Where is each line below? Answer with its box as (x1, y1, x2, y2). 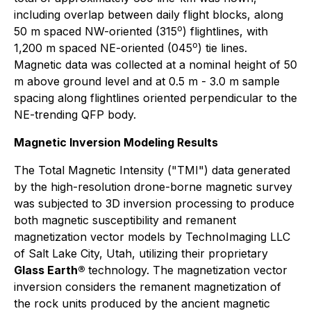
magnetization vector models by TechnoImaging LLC (14, 229, 290, 244)
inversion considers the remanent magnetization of (14, 279, 281, 294)
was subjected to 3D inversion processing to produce (14, 196, 294, 210)
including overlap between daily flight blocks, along (14, 7, 283, 22)
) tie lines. (198, 40, 247, 55)
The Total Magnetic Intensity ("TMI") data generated (14, 162, 290, 177)
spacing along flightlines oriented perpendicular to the (14, 90, 297, 105)
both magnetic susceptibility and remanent (14, 212, 236, 227)
